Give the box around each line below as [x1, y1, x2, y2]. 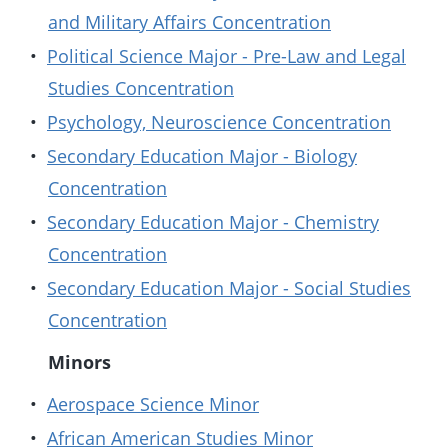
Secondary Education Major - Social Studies [47, 276, 411, 300]
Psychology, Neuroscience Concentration [47, 110, 391, 134]
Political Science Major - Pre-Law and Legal [47, 44, 406, 68]
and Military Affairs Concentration [48, 10, 331, 34]
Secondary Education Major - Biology [47, 144, 357, 168]
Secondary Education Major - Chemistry [47, 210, 379, 234]
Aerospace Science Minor [47, 392, 259, 416]
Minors [48, 350, 111, 374]
